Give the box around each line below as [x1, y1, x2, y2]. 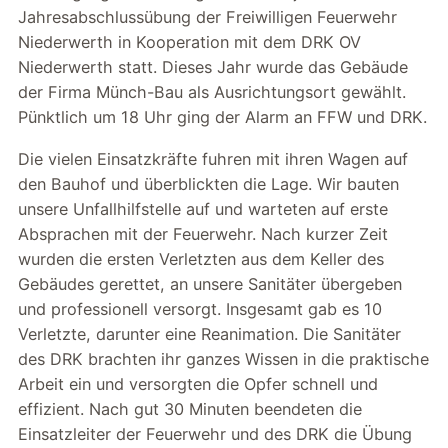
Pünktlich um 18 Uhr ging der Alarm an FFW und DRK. [18, 107, 427, 128]
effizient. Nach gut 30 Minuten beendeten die [18, 398, 362, 419]
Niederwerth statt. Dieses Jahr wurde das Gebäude [18, 57, 408, 78]
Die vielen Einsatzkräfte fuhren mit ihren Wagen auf [18, 148, 408, 169]
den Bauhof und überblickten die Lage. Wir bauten [18, 173, 399, 194]
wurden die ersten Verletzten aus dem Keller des [18, 248, 384, 269]
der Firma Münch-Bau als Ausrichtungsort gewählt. [18, 82, 406, 103]
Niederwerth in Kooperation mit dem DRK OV [18, 32, 361, 53]
